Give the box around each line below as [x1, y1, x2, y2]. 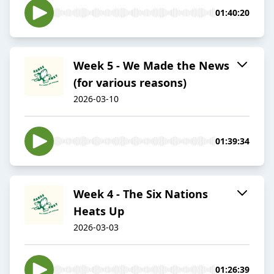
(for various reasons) [73, 75, 187, 91]
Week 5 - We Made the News [73, 58, 229, 73]
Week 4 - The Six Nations [73, 187, 208, 202]
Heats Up [73, 204, 124, 219]
